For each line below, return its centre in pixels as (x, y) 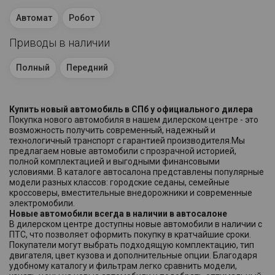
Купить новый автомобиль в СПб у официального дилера (131, 109)
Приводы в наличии (60, 42)
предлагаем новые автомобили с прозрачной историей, (123, 151)
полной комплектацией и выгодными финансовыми (114, 161)
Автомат (34, 17)
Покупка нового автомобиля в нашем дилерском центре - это (134, 119)
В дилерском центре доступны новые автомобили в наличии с (136, 224)
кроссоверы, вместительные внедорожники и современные (131, 192)
